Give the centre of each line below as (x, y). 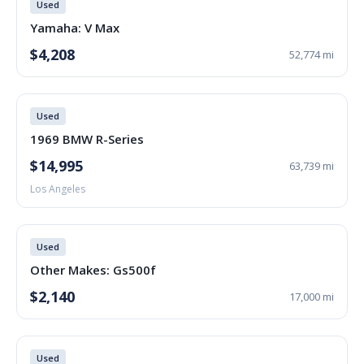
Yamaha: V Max (75, 28)
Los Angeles (58, 189)
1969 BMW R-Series (87, 139)
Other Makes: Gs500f (93, 270)
